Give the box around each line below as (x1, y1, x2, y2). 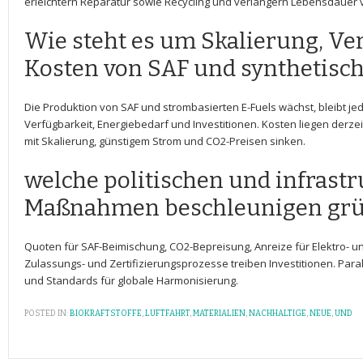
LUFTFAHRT (145, 309, 190, 318)
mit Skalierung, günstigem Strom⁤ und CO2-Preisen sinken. (24, 134, 305, 148)
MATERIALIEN (193, 309, 246, 318)
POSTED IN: (24, 309, 68, 318)
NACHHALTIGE (249, 309, 306, 318)
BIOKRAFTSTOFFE (70, 309, 142, 318)
